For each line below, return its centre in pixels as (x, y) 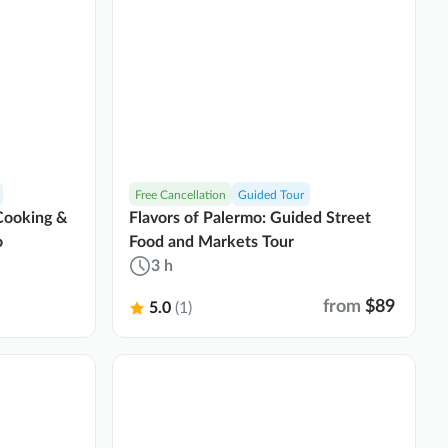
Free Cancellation (180, 194)
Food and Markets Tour (211, 242)
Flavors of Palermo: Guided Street (250, 218)
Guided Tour (271, 194)
